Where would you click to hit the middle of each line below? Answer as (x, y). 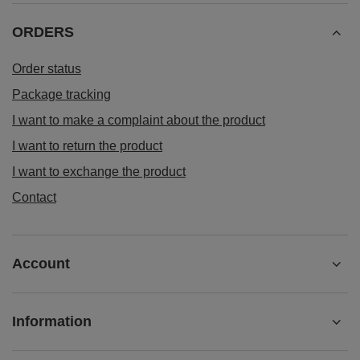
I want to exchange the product (99, 172)
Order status (47, 69)
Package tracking (61, 94)
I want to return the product (87, 146)
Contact (34, 197)
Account (41, 264)
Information (52, 321)
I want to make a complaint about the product (139, 120)
